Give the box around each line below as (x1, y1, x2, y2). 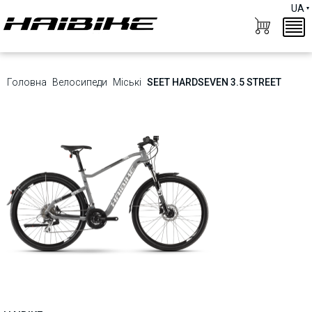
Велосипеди (52, 77, 107, 88)
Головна (7, 77, 47, 88)
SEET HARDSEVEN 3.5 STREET (147, 77, 281, 88)
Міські (113, 77, 141, 88)
